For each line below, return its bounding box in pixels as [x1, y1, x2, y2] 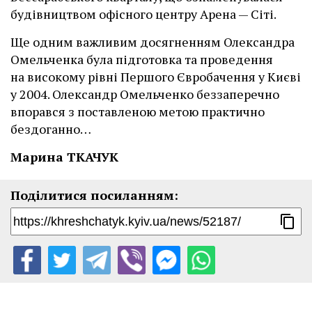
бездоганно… [10, 120, 91, 138]
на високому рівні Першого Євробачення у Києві [10, 68, 301, 86]
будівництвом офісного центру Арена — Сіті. [10, 6, 276, 23]
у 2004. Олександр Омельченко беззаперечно [10, 86, 279, 103]
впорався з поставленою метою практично [10, 103, 265, 120]
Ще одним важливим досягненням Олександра [10, 33, 295, 51]
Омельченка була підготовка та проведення [10, 51, 273, 68]
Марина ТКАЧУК [10, 148, 118, 166]
